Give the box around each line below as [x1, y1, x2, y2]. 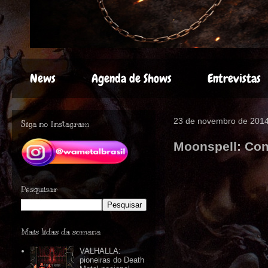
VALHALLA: [80, 246, 121, 256]
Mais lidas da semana [21, 227, 100, 237]
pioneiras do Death [80, 255, 145, 265]
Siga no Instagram [21, 119, 89, 129]
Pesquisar [21, 184, 57, 194]
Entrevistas [208, 71, 261, 86]
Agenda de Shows [92, 71, 172, 86]
